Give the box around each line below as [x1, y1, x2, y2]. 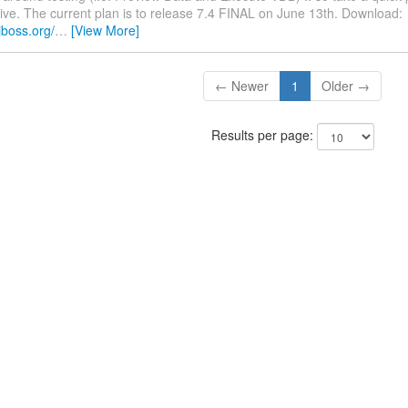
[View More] [71, 21, 139, 40]
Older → [321, 76, 371, 96]
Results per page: [210, 126, 317, 145]
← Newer [215, 76, 270, 96]
